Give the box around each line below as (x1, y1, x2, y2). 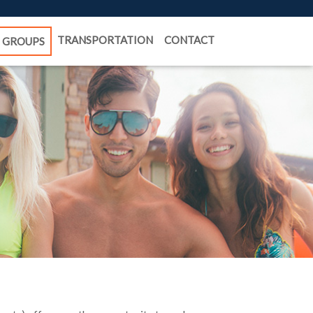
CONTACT (164, 34, 214, 46)
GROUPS (2, 35, 45, 48)
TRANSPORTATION (57, 34, 153, 46)
